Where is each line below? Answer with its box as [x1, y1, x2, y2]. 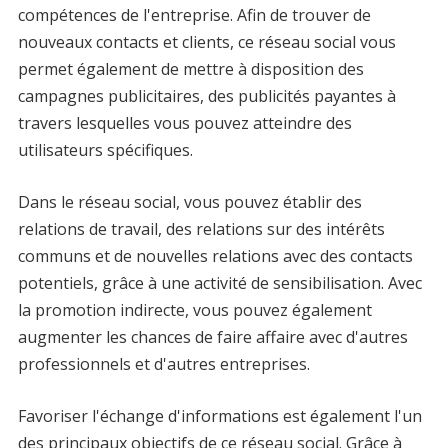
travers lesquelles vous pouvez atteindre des [17, 112, 352, 134]
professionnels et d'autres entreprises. [17, 353, 310, 375]
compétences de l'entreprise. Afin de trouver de [17, 4, 371, 26]
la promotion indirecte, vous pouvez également [17, 299, 372, 321]
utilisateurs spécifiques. [17, 139, 193, 161]
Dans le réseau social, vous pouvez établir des [17, 191, 362, 213]
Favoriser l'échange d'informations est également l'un [17, 405, 422, 427]
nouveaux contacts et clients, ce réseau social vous [17, 31, 396, 53]
